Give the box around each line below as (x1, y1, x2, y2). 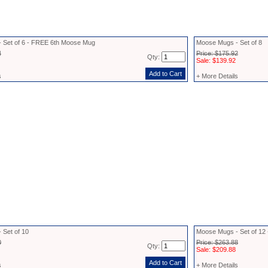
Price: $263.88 (196, 239, 238, 246)
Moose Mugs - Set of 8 (196, 39, 262, 46)
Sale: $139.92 (196, 57, 236, 64)
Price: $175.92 (196, 50, 238, 57)
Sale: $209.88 (196, 246, 236, 253)
